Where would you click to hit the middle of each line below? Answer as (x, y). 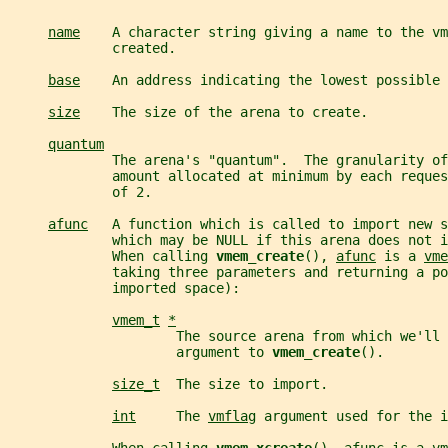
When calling (112, 256)
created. (92, 48)
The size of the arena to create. (224, 112)
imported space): (124, 288)
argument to (140, 352)
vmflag (232, 416)
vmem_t (136, 320)
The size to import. (244, 384)
